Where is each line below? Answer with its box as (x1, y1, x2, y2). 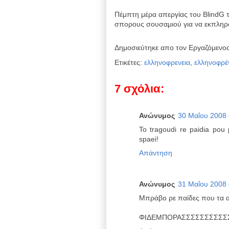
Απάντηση (139, 149, 172, 157)
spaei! (139, 135, 158, 143)
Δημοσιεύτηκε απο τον (114, 43, 189, 52)
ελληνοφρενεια (144, 58, 190, 66)
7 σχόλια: (114, 82, 164, 95)
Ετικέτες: (114, 58, 144, 66)
